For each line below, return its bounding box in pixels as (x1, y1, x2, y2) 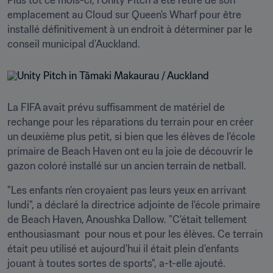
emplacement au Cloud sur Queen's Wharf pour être (7, 9, 241, 21)
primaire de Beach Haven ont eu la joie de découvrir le (7, 145, 253, 157)
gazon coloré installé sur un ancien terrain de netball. (7, 160, 246, 172)
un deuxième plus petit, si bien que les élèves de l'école (7, 130, 255, 143)
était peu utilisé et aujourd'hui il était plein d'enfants (7, 243, 239, 255)
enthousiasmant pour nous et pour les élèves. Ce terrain (7, 228, 263, 240)
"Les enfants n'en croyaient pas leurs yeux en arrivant (7, 184, 246, 196)
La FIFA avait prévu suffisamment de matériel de (7, 101, 225, 113)
